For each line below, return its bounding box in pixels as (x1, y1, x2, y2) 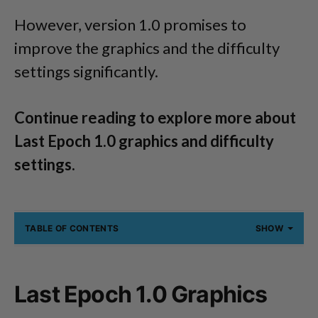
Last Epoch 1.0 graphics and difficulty (14, 131, 274, 150)
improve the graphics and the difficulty (14, 38, 280, 57)
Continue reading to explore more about (14, 108, 296, 127)
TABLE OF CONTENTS (25, 223, 119, 234)
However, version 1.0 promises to (14, 15, 246, 34)
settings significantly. (14, 62, 158, 81)
